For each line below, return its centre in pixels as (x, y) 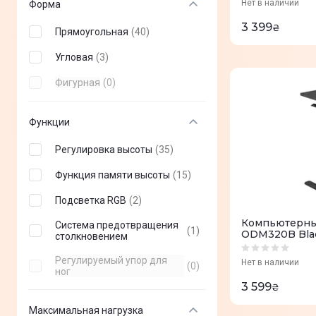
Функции (49, 122)
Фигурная (78, 83)
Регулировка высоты (104, 150)
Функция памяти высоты (113, 175)
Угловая (74, 57)
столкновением (91, 236)
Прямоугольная (92, 32)
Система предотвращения (117, 225)
